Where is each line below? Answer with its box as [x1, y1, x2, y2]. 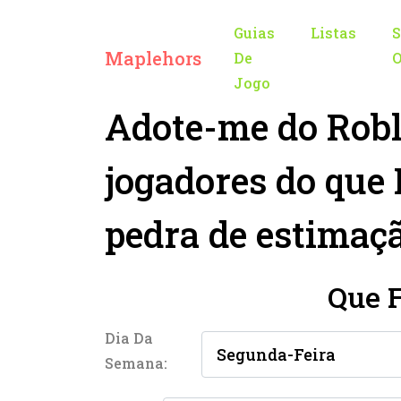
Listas [311, 23, 356, 42]
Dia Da [105, 328, 153, 347]
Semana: [105, 354, 167, 372]
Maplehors [105, 47, 201, 70]
